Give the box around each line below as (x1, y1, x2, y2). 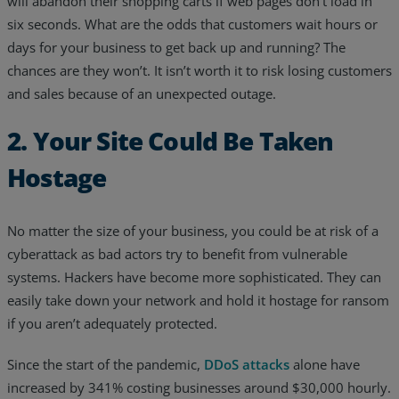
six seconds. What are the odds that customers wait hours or (7, 14, 378, 33)
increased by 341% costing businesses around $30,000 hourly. (7, 378, 391, 396)
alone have (289, 354, 360, 373)
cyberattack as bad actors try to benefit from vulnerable (7, 244, 347, 263)
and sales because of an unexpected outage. (7, 84, 276, 102)
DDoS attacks (204, 354, 289, 373)
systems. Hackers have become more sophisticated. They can (7, 267, 381, 286)
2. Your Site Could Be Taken (7, 123, 334, 158)
